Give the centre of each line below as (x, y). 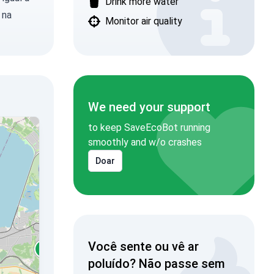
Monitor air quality (143, 21)
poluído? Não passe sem (156, 264)
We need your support (149, 107)
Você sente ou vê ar (143, 246)
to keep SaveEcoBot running (149, 128)
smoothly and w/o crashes (145, 142)
